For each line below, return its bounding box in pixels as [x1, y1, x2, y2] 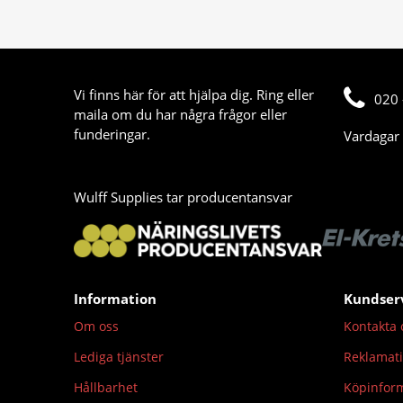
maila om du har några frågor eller [74, 105, 287, 123]
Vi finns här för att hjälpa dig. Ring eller [74, 85, 314, 103]
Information [74, 290, 157, 308]
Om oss [74, 318, 119, 335]
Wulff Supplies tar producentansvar [74, 188, 292, 206]
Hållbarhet [74, 379, 138, 396]
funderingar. [74, 125, 150, 143]
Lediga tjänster [74, 348, 164, 365]
